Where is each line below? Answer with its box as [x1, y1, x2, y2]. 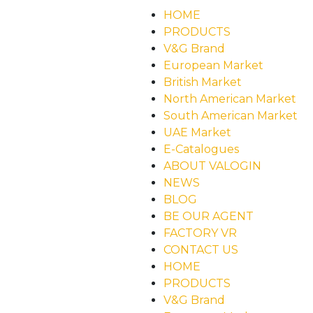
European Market [163, 59, 263, 72]
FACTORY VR [163, 226, 237, 240]
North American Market [163, 92, 296, 105]
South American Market [163, 109, 298, 122]
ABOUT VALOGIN [163, 159, 261, 173]
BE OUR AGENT [163, 210, 254, 223]
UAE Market [163, 126, 231, 139]
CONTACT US [163, 243, 238, 256]
